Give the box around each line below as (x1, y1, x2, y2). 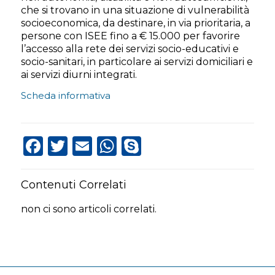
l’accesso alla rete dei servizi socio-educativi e (20, 42, 239, 55)
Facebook (42, 140, 91, 152)
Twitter (67, 140, 99, 152)
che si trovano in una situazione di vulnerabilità (20, 4, 249, 16)
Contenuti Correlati (20, 178, 126, 192)
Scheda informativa (20, 90, 110, 102)
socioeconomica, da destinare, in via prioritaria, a (20, 17, 250, 29)
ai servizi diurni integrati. (20, 68, 137, 80)
